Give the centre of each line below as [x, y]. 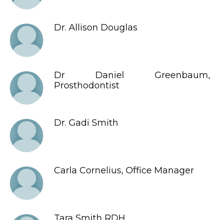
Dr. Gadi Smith [86, 123]
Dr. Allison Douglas [96, 27]
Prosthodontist [87, 85]
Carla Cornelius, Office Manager [124, 170]
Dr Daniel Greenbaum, [132, 75]
